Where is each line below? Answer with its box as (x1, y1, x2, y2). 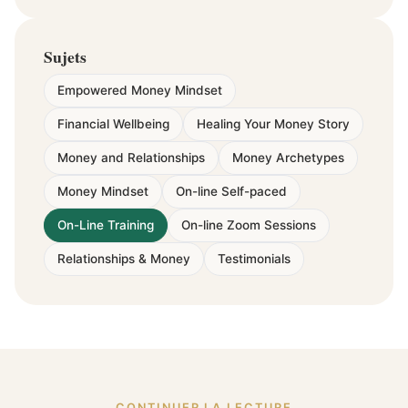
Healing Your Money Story (197, 116, 350, 131)
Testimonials (218, 250, 291, 266)
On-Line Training (57, 217, 154, 232)
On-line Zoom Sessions (181, 217, 316, 232)
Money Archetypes (232, 149, 344, 165)
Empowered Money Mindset (57, 82, 222, 97)
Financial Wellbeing (57, 116, 169, 131)
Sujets (44, 44, 87, 68)
